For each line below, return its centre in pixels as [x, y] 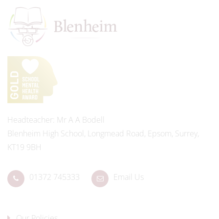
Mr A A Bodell [80, 120]
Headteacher [30, 120]
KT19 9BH [24, 147]
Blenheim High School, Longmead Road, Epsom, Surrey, [103, 133]
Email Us [129, 177]
